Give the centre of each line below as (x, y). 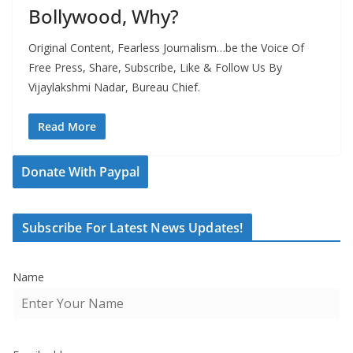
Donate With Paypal (80, 172)
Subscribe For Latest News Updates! (133, 228)
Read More (67, 127)
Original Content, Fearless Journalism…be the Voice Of (166, 48)
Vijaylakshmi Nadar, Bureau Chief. (114, 87)
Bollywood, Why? (104, 17)
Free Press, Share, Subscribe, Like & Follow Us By (155, 68)
